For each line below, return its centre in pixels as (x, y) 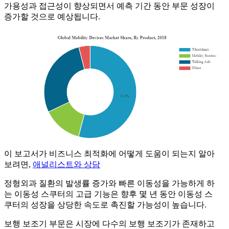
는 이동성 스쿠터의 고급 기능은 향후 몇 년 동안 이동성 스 (108, 194)
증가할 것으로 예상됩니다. (52, 17)
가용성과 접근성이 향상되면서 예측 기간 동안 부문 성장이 (109, 6)
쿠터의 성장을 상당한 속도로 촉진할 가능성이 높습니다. (105, 205)
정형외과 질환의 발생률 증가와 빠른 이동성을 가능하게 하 (109, 184)
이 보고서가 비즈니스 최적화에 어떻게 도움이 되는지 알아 (109, 154)
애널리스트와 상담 (66, 165)
